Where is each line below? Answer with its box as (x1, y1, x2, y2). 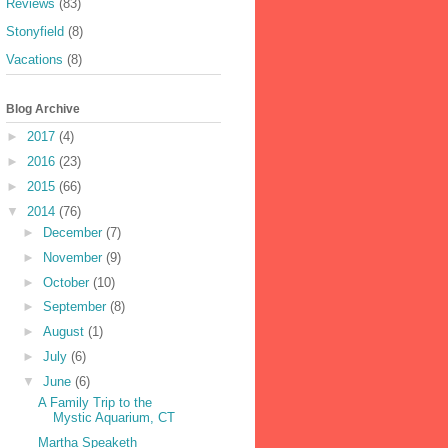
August (42, 324, 88, 340)
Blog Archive (6, 101, 80, 116)
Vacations (6, 52, 63, 68)
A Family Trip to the (38, 395, 153, 411)
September (42, 299, 110, 315)
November (42, 249, 106, 265)
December (42, 225, 106, 241)
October (42, 274, 93, 290)
